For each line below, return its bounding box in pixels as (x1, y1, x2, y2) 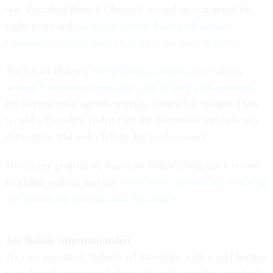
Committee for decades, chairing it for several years (6, 36, 236, 48)
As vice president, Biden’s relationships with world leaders (6, 250, 267, 263)
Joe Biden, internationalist (6, 234, 130, 246)
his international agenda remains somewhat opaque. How (6, 97, 259, 110)
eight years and (6, 19, 76, 32)
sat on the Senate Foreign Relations (76, 19, 233, 32)
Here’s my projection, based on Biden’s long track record (6, 159, 260, 171)
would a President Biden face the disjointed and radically (6, 114, 259, 126)
